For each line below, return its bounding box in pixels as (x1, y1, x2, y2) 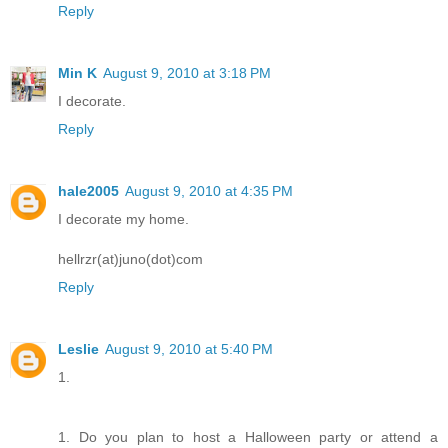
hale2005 (58, 182, 119, 199)
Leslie (58, 340, 99, 357)
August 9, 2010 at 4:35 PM (125, 182, 293, 199)
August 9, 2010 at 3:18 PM (103, 64, 271, 81)
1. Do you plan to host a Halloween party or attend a (58, 428, 438, 445)
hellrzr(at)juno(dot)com (58, 250, 203, 267)
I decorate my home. (58, 210, 189, 227)
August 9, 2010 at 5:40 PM (105, 340, 273, 357)
